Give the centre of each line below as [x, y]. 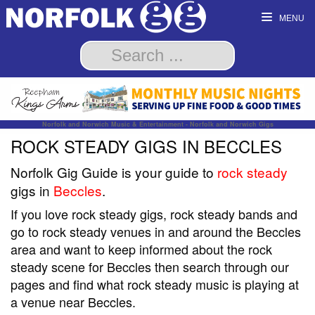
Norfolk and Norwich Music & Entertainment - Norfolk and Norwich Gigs [157, 124]
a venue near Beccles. [73, 302]
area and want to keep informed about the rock [141, 249]
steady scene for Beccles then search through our [150, 267]
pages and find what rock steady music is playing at [155, 284]
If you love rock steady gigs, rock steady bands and [154, 214]
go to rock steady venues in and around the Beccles [156, 232]
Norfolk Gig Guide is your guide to [114, 172]
